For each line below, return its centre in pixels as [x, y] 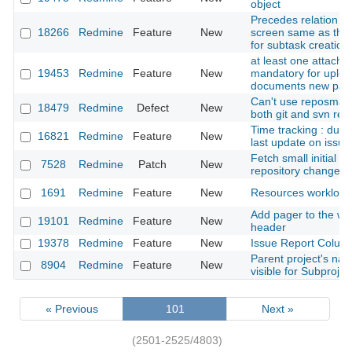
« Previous [71, 308]
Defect [152, 108]
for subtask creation [300, 45]
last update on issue [301, 143]
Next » [278, 308]
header [268, 227]
